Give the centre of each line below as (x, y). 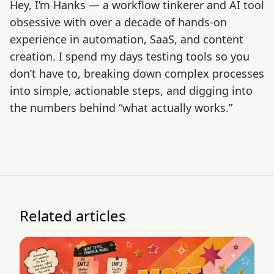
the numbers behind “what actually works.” (121, 108)
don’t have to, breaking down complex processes (137, 74)
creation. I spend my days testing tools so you (130, 57)
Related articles (73, 216)
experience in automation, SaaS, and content (127, 39)
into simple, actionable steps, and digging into (131, 91)
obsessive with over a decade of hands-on (118, 22)
